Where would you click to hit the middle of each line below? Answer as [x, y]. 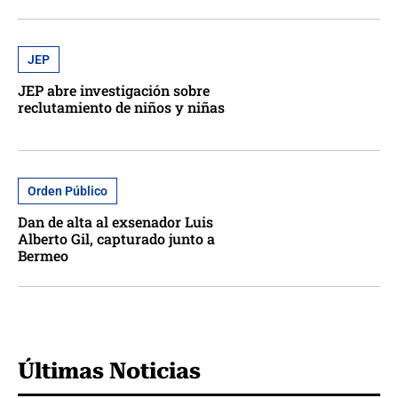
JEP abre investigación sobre [114, 90]
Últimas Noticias [109, 370]
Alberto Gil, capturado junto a [116, 238]
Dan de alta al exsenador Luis [115, 221]
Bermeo [43, 255]
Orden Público [68, 191]
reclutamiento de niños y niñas [121, 107]
